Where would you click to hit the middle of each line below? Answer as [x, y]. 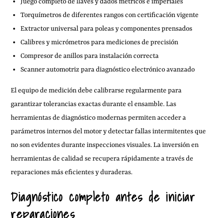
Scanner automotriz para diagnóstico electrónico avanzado [108, 69]
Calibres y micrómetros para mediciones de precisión [100, 42]
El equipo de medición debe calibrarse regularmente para [96, 90]
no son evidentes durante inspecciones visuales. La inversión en [105, 145]
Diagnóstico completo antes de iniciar [103, 197]
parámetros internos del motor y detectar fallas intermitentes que [109, 131]
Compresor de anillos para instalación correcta [90, 56]
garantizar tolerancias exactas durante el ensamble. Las [94, 104]
